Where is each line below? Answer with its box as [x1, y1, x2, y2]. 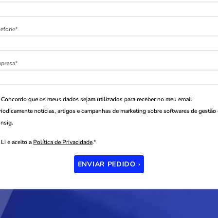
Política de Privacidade [33, 138, 93, 146]
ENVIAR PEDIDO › [77, 160, 141, 169]
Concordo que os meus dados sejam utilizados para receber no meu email [1, 95, 193, 103]
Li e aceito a [1, 138, 34, 146]
